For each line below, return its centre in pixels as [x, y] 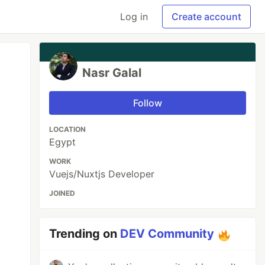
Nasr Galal [112, 73]
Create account [206, 17]
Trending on [85, 234]
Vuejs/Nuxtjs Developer [102, 174]
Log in [134, 17]
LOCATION [68, 129]
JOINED [62, 193]
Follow [148, 103]
